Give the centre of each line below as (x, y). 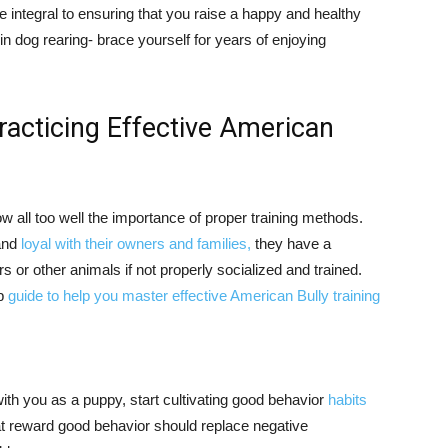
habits (347, 399)
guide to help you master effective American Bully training (194, 295)
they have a (291, 243)
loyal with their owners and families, (136, 243)
